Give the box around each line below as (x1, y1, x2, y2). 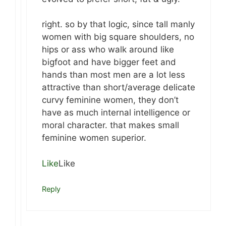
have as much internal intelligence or (42, 107, 190, 118)
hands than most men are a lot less (42, 70, 185, 80)
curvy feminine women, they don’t (42, 95, 179, 105)
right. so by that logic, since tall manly (42, 19, 195, 30)
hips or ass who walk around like (42, 44, 174, 55)
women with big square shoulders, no (42, 32, 194, 42)
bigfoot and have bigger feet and (42, 57, 176, 68)
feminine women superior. (42, 133, 146, 143)
